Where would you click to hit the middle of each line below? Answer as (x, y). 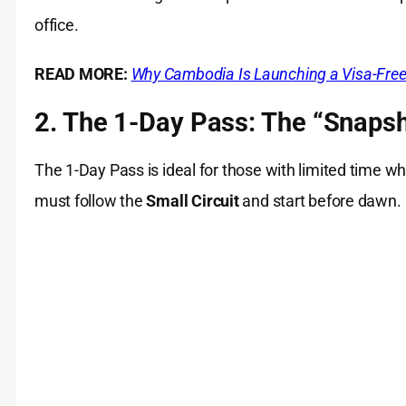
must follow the (91, 201)
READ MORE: (81, 74)
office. (57, 25)
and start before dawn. (320, 201)
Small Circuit (193, 201)
